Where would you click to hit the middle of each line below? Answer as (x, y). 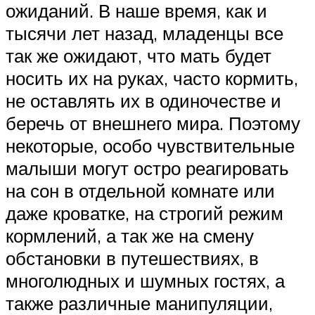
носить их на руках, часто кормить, (152, 78)
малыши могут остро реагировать (147, 168)
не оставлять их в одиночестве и (143, 100)
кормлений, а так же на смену (130, 235)
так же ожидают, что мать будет (139, 55)
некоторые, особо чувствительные (150, 145)
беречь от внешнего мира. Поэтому (153, 123)
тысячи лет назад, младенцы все (144, 33)
